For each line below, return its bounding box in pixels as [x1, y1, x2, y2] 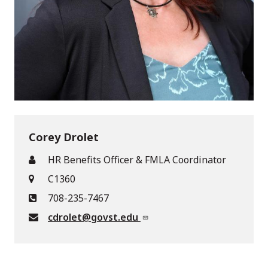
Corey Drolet [29, 129, 99, 144]
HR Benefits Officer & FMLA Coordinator [48, 153, 226, 166]
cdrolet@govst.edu [48, 210, 141, 224]
